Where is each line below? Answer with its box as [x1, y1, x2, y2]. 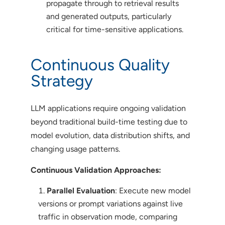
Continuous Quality [30, 55, 170, 74]
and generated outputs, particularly [46, 11, 171, 21]
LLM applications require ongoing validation [30, 103, 186, 113]
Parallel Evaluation [46, 185, 115, 195]
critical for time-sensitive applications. [46, 24, 183, 34]
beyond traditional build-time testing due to [30, 117, 187, 127]
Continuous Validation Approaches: [30, 165, 161, 175]
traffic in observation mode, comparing [38, 211, 177, 221]
